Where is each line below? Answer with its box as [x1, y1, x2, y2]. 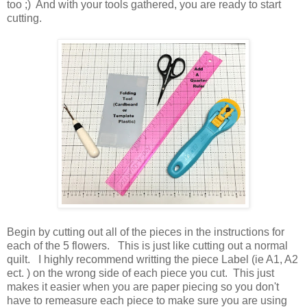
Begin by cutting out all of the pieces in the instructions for [7, 225, 284, 238]
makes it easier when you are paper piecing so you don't [7, 280, 279, 293]
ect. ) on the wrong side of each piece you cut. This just [7, 267, 274, 279]
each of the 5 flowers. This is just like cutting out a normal [7, 239, 288, 251]
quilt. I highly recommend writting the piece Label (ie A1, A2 [7, 253, 298, 265]
